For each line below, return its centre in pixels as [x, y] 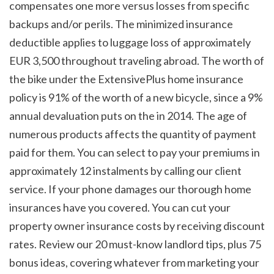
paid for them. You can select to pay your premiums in [135, 153]
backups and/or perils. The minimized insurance [121, 24]
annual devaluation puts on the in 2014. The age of [128, 116]
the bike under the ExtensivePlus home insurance [126, 79]
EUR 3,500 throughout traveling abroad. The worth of [137, 61]
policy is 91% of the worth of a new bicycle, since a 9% [136, 98]
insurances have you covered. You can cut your [120, 208]
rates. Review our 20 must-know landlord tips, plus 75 [135, 244]
